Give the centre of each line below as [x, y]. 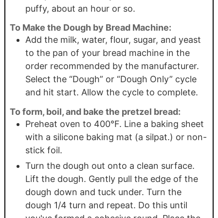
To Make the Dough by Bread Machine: [90, 28]
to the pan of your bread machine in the [107, 53]
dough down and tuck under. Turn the [103, 192]
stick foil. [44, 150]
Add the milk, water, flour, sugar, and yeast [113, 40]
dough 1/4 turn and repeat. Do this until [106, 205]
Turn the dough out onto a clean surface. [110, 165]
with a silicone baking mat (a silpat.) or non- [116, 137]
